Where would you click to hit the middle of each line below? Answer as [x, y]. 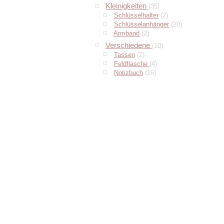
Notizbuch [128, 73]
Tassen [124, 55]
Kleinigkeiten [127, 6]
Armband [126, 33]
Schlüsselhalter [136, 15]
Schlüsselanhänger [141, 24]
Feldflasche [132, 64]
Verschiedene [129, 45]
